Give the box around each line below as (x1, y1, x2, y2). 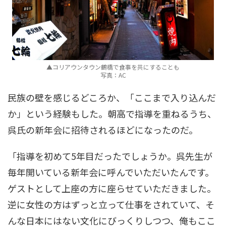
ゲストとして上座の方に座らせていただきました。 (8, 182, 216, 195)
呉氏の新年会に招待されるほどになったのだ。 (8, 123, 198, 137)
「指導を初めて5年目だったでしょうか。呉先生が (8, 149, 212, 163)
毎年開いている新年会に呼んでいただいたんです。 (8, 165, 214, 179)
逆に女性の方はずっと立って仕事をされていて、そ (8, 198, 214, 211)
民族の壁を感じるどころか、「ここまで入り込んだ (8, 91, 216, 104)
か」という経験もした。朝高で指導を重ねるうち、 (8, 107, 216, 121)
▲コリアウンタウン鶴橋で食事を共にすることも (46, 63, 180, 72)
